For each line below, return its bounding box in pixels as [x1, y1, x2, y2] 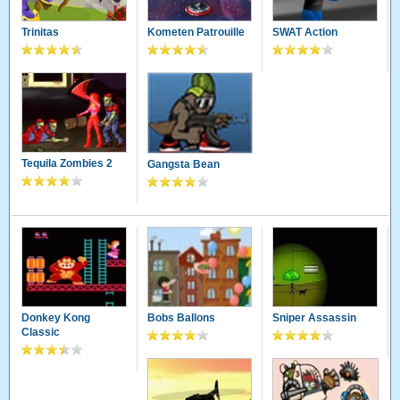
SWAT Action [272, 26, 338, 39]
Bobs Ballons [146, 312, 215, 325]
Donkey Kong [21, 312, 91, 325]
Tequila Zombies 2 [21, 157, 113, 171]
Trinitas [21, 26, 60, 39]
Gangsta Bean [146, 157, 220, 171]
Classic [21, 326, 61, 339]
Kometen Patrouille [146, 26, 245, 39]
